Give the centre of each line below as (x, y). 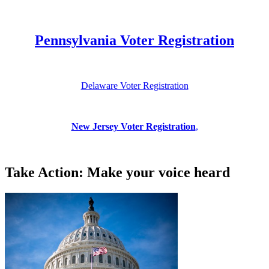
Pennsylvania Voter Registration (134, 40)
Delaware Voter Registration (134, 86)
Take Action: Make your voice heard (117, 173)
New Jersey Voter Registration (133, 127)
